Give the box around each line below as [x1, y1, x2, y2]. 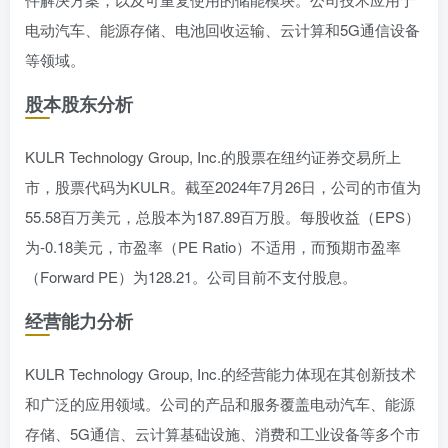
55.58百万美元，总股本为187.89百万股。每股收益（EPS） [25, 206, 420, 227]
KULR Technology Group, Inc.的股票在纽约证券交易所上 [25, 146, 401, 167]
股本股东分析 [25, 91, 133, 117]
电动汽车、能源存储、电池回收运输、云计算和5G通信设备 [25, 19, 420, 40]
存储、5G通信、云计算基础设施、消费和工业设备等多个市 [25, 423, 420, 444]
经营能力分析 [25, 308, 133, 334]
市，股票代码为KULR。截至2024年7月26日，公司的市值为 [25, 176, 421, 197]
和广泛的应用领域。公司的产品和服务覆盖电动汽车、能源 [25, 393, 415, 414]
